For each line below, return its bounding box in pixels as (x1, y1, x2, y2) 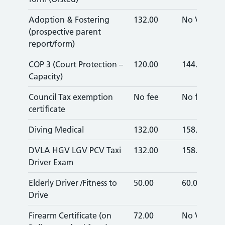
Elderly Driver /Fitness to (29, 178, 117, 188)
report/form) (29, 39, 75, 49)
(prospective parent (29, 27, 101, 37)
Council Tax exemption (29, 92, 113, 102)
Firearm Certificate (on (29, 210, 111, 220)
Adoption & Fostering (29, 15, 109, 25)
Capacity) (29, 71, 63, 81)
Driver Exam (29, 157, 73, 167)
